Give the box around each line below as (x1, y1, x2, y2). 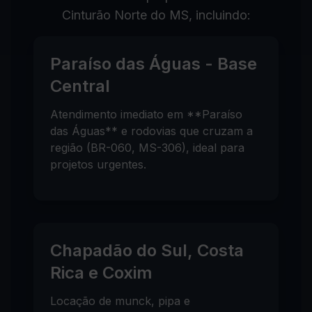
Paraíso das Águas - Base (50, 54, 257, 74)
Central (50, 76, 110, 96)
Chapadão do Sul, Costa (50, 240, 244, 260)
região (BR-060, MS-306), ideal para (50, 141, 244, 155)
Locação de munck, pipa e (50, 294, 190, 308)
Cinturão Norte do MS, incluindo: (61, 8, 251, 22)
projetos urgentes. (50, 157, 146, 171)
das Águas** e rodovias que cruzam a (50, 124, 253, 138)
